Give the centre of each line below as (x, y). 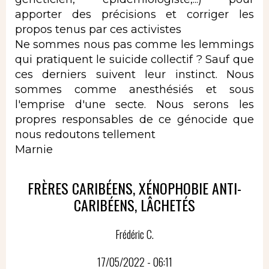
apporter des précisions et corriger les (134, 14)
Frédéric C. (134, 234)
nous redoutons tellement (85, 134)
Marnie (34, 149)
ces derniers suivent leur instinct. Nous (134, 74)
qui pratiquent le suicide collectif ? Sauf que (134, 59)
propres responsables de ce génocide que (134, 119)
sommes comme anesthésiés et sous (134, 89)
